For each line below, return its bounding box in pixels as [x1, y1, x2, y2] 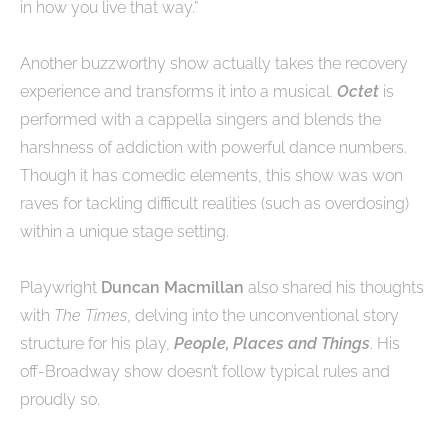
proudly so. [20, 389, 100, 409]
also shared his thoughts [244, 277, 424, 297]
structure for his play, [20, 333, 174, 353]
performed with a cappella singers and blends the [20, 109, 381, 129]
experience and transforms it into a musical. [20, 81, 337, 101]
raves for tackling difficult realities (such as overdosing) [20, 193, 409, 213]
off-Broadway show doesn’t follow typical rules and [20, 361, 390, 381]
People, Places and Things [174, 333, 370, 353]
